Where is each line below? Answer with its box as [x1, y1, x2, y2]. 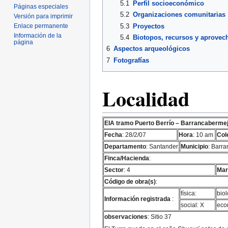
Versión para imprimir [14, 12, 73, 20]
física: [181, 189, 196, 196]
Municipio [181, 142, 208, 150]
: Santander [146, 142, 178, 150]
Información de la [14, 32, 62, 39]
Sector [104, 166, 124, 173]
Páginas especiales [14, 3, 69, 10]
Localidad [102, 83, 189, 113]
